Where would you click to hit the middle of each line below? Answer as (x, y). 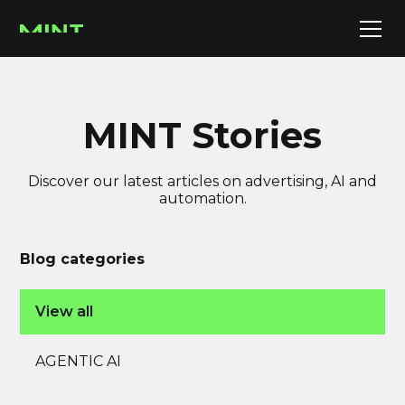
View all (65, 311)
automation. (202, 198)
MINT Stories (202, 135)
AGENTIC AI (79, 361)
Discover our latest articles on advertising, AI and (202, 181)
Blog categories (83, 259)
